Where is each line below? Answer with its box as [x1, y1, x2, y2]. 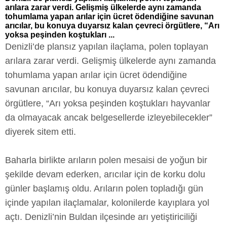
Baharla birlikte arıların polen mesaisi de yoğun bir [5, 155, 207, 165]
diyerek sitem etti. [5, 126, 76, 137]
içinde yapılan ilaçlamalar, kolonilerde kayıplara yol [5, 197, 209, 208]
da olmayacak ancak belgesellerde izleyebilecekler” [5, 112, 212, 123]
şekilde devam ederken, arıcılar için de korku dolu [5, 169, 205, 179]
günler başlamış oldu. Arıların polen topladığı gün [5, 183, 203, 194]
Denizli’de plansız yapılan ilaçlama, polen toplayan [5, 41, 208, 52]
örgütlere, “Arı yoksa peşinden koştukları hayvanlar [5, 98, 210, 108]
